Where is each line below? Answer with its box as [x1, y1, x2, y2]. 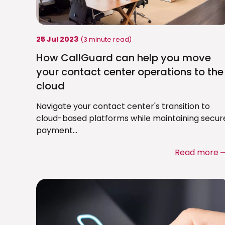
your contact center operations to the [36, 65, 223, 79]
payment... [36, 125, 77, 137]
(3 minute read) [80, 35, 132, 44]
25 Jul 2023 [36, 34, 78, 45]
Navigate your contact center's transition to [36, 100, 210, 113]
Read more [174, 147, 218, 159]
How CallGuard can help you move [36, 51, 211, 65]
